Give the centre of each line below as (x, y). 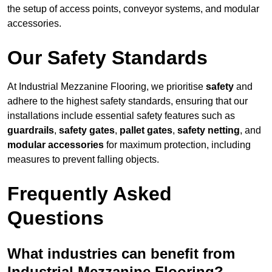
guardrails (31, 131)
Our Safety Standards (107, 58)
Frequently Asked (90, 194)
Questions (56, 218)
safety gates (87, 131)
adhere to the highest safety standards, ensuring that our (127, 101)
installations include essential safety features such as (121, 116)
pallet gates (146, 131)
